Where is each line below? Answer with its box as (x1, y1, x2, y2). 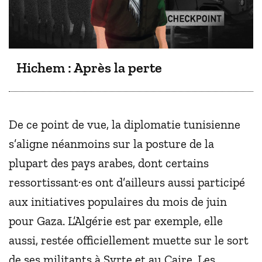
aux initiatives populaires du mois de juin (9, 194, 227, 209)
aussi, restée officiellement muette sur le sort (9, 233, 249, 248)
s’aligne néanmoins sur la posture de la (9, 136, 214, 151)
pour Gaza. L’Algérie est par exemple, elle (9, 213, 223, 229)
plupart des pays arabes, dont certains (9, 156, 209, 171)
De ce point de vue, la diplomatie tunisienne (9, 117, 240, 132)
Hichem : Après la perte (16, 59, 162, 77)
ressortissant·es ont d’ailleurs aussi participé (9, 175, 245, 190)
